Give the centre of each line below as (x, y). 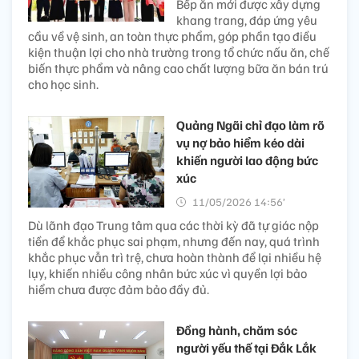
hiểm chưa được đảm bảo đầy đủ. (119, 290)
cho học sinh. (63, 85)
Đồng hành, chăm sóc (237, 331)
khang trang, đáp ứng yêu (247, 20)
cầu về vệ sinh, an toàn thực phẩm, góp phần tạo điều (172, 36)
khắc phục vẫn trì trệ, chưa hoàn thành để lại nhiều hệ (175, 258)
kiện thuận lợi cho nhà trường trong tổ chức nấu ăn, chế (179, 52)
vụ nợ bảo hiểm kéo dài (240, 143)
